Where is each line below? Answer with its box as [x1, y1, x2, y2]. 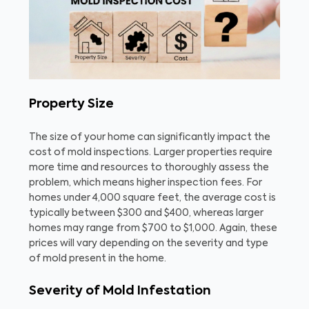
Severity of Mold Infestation [29, 284, 211, 297]
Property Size [29, 97, 114, 110]
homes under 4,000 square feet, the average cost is [29, 192, 276, 203]
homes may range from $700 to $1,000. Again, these [29, 223, 277, 233]
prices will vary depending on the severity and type [29, 238, 268, 248]
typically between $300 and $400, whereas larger [29, 208, 263, 218]
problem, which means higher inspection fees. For [29, 177, 262, 188]
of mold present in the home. [29, 253, 166, 263]
